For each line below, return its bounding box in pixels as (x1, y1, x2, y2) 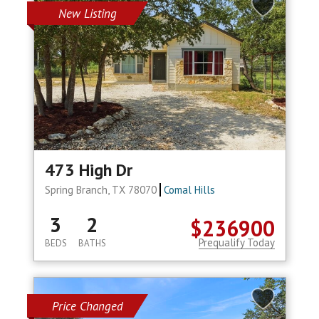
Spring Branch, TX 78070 (44, 183, 159, 197)
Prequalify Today (198, 236, 275, 250)
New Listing (58, 6, 117, 22)
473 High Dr (44, 159, 132, 182)
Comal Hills (164, 183, 216, 197)
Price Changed (51, 298, 123, 315)
